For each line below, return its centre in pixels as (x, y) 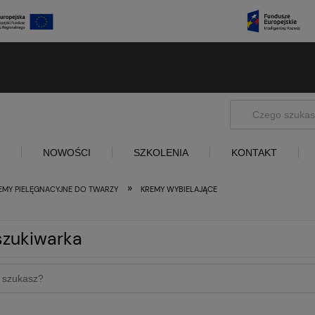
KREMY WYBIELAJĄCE (179, 189)
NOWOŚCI (67, 152)
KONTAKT (254, 152)
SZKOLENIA (161, 152)
